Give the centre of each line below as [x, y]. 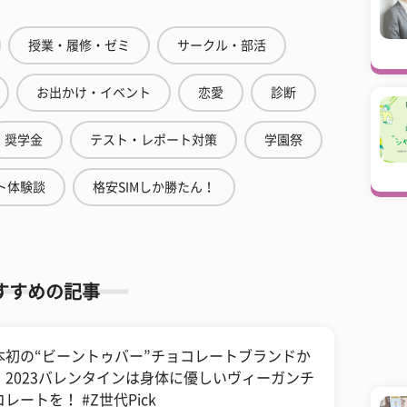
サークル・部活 [222, 45]
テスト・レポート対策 [154, 140]
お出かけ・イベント [94, 93]
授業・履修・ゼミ [79, 45]
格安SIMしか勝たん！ [154, 187]
